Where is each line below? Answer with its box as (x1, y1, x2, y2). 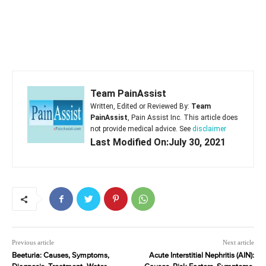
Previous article (12, 239, 54, 246)
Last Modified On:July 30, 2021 (90, 137, 226, 148)
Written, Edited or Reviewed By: (90, 102, 191, 110)
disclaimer (192, 125, 226, 133)
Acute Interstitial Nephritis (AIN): (148, 252, 254, 259)
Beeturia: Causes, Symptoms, (12, 252, 109, 259)
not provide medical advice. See (90, 125, 192, 133)
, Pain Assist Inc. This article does (128, 113, 238, 122)
